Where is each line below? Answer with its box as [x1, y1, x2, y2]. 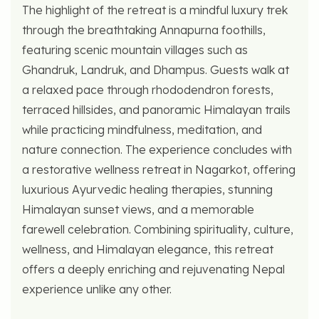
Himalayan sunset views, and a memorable [22, 202, 254, 216]
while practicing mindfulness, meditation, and [22, 122, 262, 137]
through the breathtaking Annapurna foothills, [22, 22, 266, 37]
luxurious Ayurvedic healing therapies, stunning [22, 182, 273, 197]
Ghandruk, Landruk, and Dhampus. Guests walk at [22, 62, 289, 77]
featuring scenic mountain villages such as [22, 42, 248, 57]
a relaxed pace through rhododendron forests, [22, 82, 273, 97]
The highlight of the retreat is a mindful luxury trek [22, 2, 288, 17]
